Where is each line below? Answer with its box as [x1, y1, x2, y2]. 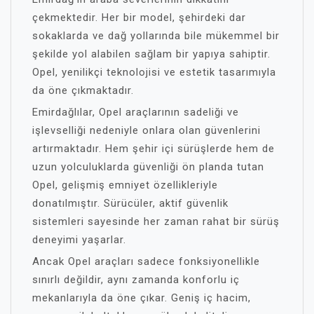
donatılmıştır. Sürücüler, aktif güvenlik [32, 196, 228, 210]
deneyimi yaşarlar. [32, 233, 126, 246]
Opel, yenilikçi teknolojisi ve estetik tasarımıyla [32, 65, 276, 78]
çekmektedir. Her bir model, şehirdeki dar [32, 11, 246, 24]
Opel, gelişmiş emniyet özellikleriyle [32, 178, 218, 191]
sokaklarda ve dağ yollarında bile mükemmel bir [32, 29, 280, 42]
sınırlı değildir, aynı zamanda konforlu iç [32, 273, 240, 286]
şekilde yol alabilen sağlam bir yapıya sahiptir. [32, 47, 271, 60]
